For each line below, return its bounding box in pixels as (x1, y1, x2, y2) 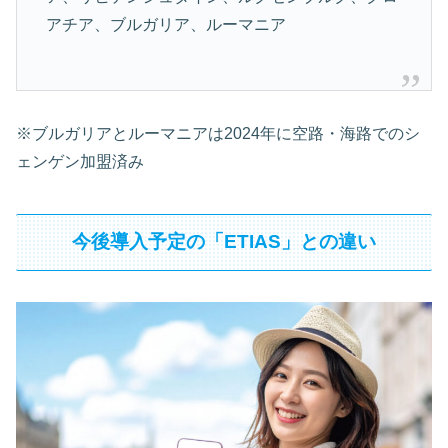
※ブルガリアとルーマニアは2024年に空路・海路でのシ (16, 124, 420, 142)
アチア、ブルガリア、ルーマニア (45, 15, 286, 33)
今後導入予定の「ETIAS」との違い (72, 231, 376, 253)
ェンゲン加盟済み (16, 152, 144, 170)
